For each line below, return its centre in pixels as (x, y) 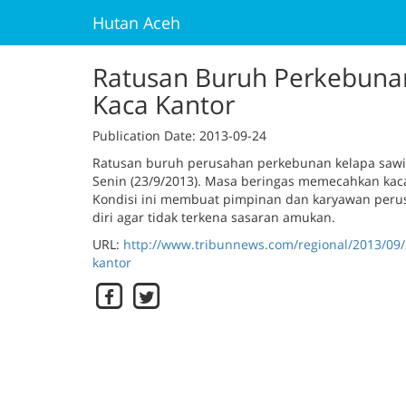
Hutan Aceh (136, 23)
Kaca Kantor (164, 104)
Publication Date (142, 135)
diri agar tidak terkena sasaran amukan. (214, 217)
